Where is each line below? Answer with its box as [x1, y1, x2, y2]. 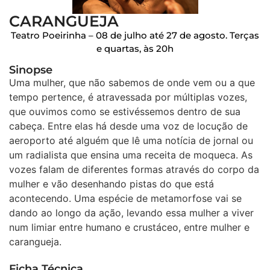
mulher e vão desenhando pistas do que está [9, 177, 214, 190]
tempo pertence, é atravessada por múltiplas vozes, [9, 90, 247, 103]
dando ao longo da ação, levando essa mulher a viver [9, 206, 254, 219]
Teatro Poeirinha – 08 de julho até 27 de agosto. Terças [11, 30, 259, 42]
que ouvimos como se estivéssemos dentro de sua [9, 105, 240, 118]
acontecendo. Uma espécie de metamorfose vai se [9, 192, 242, 204]
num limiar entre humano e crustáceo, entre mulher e [9, 221, 250, 233]
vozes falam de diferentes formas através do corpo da [9, 163, 259, 175]
